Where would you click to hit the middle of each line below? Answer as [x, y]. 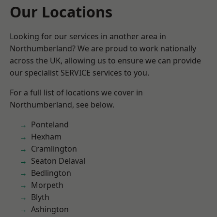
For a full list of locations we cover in [76, 93]
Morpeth [47, 185]
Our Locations [61, 12]
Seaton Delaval [58, 161]
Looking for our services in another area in [88, 36]
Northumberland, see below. [62, 105]
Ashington [50, 209]
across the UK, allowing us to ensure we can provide [105, 61]
